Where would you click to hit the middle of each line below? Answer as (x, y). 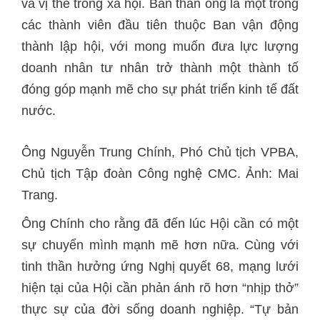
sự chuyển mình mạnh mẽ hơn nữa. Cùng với (160, 245)
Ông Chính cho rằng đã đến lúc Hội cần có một (160, 224)
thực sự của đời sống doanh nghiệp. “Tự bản (160, 309)
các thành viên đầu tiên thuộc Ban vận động (160, 25)
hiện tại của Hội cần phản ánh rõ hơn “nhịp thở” (160, 288)
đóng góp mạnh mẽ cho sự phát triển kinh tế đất (160, 89)
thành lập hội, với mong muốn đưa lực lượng (160, 46)
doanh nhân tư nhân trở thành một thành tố (160, 68)
